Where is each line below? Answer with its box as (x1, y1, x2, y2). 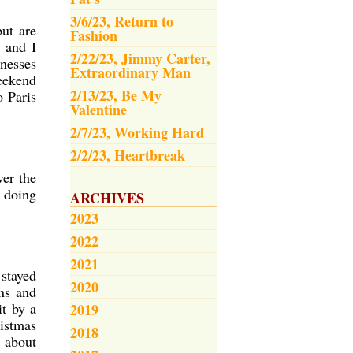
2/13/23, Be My (70, 85, 162, 106)
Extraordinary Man (70, 62, 191, 83)
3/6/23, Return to (70, 11, 173, 32)
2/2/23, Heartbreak (70, 145, 185, 165)
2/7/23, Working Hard (70, 122, 204, 143)
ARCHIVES (70, 188, 144, 208)
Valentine (70, 99, 127, 120)
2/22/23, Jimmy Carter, (70, 48, 210, 69)
